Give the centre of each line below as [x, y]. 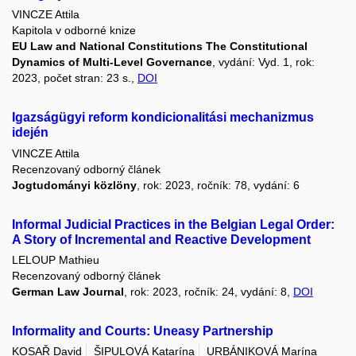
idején [30, 133]
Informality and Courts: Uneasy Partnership [143, 331]
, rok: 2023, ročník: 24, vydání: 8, [209, 291]
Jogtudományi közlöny [74, 185]
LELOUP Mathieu [56, 259]
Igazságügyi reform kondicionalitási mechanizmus [163, 118]
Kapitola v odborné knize [74, 31]
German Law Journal [68, 291]
